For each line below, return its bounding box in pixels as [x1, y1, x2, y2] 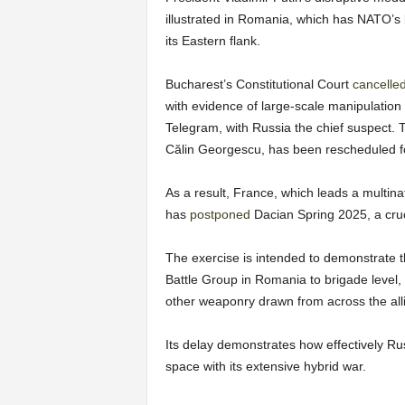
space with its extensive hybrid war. [165, 359, 366, 374]
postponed [189, 207, 250, 222]
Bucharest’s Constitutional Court [165, 77, 353, 92]
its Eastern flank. [165, 33, 260, 49]
